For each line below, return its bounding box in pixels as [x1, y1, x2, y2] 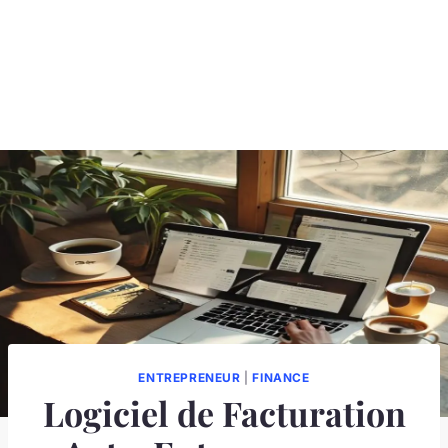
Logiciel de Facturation [42, 389, 406, 436]
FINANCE [252, 369, 310, 385]
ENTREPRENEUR [138, 369, 241, 385]
